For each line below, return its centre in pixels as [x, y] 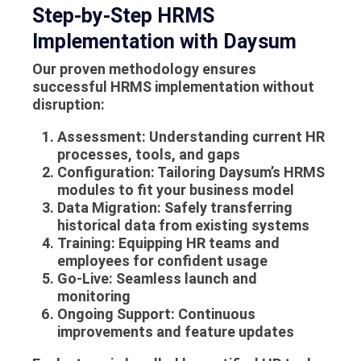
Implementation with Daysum [164, 41]
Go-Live [83, 279]
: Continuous [213, 314]
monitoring [93, 297]
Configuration [104, 172]
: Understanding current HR [233, 137]
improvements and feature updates [175, 332]
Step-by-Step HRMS [123, 15]
